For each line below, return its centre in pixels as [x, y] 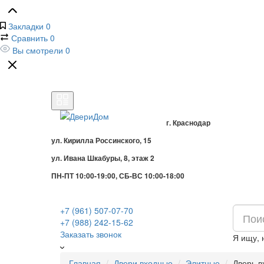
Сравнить [29, 38]
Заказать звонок [91, 234]
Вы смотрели [38, 50]
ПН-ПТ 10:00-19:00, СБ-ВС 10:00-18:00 [118, 176]
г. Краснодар [188, 123]
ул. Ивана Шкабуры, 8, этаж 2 [103, 158]
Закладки [26, 26]
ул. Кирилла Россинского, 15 [101, 140]
